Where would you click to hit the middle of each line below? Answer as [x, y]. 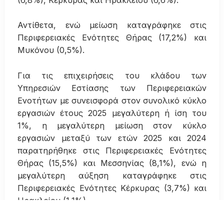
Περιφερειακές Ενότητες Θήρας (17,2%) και [112, 38]
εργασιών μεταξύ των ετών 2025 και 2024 [112, 138]
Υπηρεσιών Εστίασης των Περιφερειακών [112, 88]
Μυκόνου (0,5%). [51, 50]
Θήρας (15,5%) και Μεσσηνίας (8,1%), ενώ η [112, 163]
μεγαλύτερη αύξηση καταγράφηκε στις [112, 175]
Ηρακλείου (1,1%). [53, 200]
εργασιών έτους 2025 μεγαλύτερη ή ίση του [112, 113]
